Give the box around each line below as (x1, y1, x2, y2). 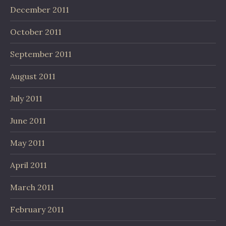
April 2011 (10, 160, 47, 170)
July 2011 (10, 93, 42, 103)
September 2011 (10, 49, 72, 59)
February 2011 (10, 204, 64, 214)
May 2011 (10, 138, 45, 148)
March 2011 (10, 182, 54, 192)
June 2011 (10, 116, 46, 126)
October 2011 (10, 27, 62, 37)
